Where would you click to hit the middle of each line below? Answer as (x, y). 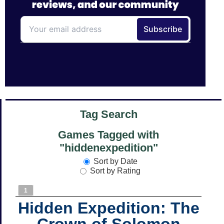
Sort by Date (115, 161)
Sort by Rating (115, 170)
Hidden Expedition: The (108, 208)
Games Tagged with (108, 135)
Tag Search (108, 114)
